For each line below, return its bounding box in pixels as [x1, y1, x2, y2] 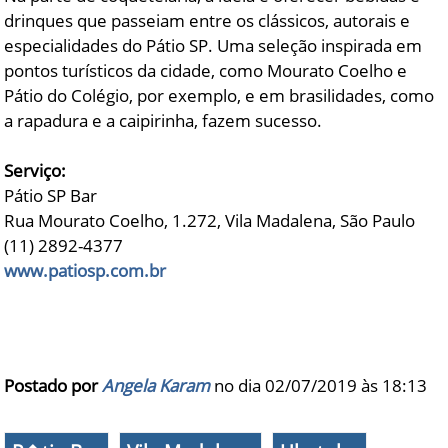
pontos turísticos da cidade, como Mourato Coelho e [4, 59, 408, 83]
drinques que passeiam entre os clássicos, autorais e [4, 9, 411, 33]
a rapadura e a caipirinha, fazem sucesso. [4, 109, 323, 133]
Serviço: [4, 159, 67, 183]
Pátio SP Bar [4, 184, 98, 208]
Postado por [4, 374, 99, 398]
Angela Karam [102, 374, 211, 398]
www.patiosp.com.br [4, 259, 167, 283]
